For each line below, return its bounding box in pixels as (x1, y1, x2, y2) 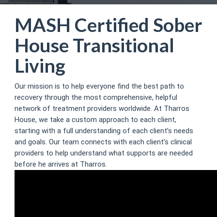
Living (15, 54, 65, 77)
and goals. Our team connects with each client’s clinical (15, 137, 192, 146)
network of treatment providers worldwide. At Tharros (15, 104, 189, 113)
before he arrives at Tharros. (15, 159, 107, 169)
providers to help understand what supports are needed (15, 148, 193, 157)
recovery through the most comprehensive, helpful (15, 93, 177, 102)
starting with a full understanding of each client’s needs (15, 126, 193, 135)
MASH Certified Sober (15, 14, 202, 36)
